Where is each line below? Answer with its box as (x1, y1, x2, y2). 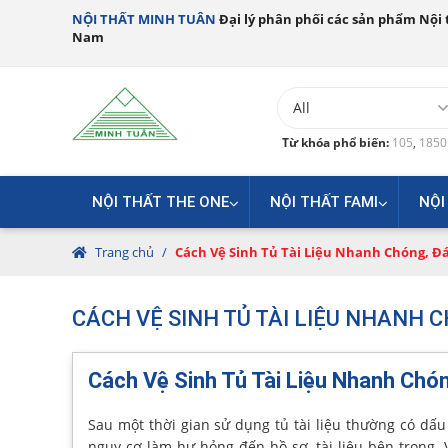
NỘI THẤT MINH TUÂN (72, 10, 216, 28)
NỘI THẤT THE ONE (92, 192, 229, 211)
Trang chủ (95, 243, 154, 261)
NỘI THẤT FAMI (270, 192, 378, 211)
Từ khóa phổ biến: (282, 134, 392, 151)
